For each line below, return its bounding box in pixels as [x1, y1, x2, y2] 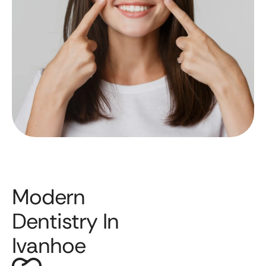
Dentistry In [12, 207, 119, 235]
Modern [12, 182, 85, 211]
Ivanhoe [12, 231, 85, 259]
